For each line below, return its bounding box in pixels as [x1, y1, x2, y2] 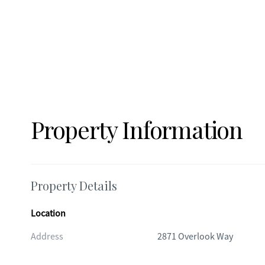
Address [31, 231, 63, 243]
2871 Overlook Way [157, 231, 233, 243]
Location [31, 208, 66, 219]
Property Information [31, 114, 243, 145]
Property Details [31, 177, 117, 193]
